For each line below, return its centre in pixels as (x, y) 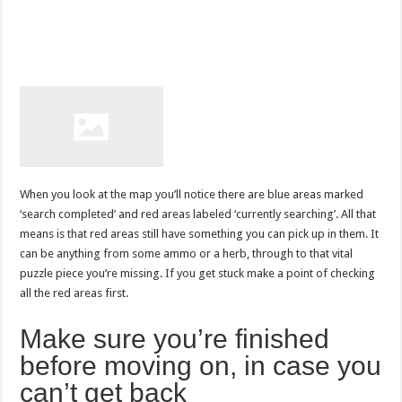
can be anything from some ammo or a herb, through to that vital (187, 254)
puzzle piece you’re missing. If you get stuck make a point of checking (198, 274)
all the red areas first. (76, 293)
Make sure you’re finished (175, 339)
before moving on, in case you (201, 366)
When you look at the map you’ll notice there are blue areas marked (192, 195)
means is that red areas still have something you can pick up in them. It (200, 234)
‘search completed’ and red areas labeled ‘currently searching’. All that (198, 214)
